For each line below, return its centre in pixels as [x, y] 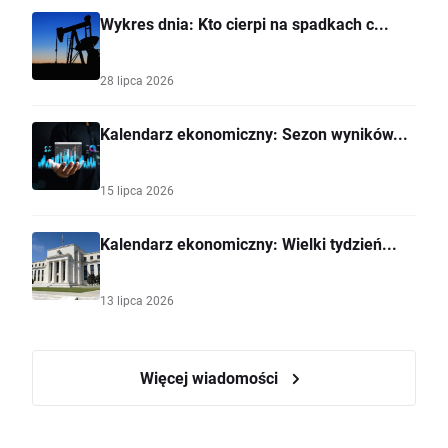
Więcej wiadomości [211, 378]
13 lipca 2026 [137, 300]
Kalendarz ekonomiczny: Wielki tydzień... [248, 244]
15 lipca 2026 [137, 190]
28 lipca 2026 [137, 80]
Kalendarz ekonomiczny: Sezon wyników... [254, 134]
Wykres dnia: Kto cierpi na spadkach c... [244, 24]
